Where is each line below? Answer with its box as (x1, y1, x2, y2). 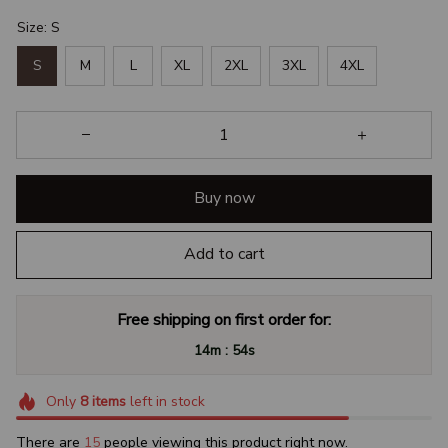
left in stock (125, 391, 205, 411)
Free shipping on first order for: (117, 308, 331, 331)
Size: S (17, 17, 60, 37)
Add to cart (183, 243, 265, 266)
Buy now (193, 187, 255, 210)
